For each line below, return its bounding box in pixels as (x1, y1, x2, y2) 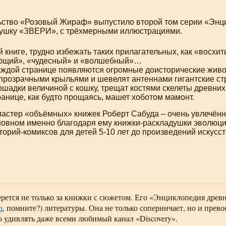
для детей (58, 128, 99, 136)
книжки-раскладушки (114, 119, 192, 127)
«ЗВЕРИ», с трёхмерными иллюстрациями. (17, 27, 182, 35)
